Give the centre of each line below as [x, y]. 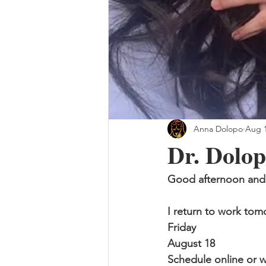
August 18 [191, 243]
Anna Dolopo [218, 129]
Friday [182, 227]
